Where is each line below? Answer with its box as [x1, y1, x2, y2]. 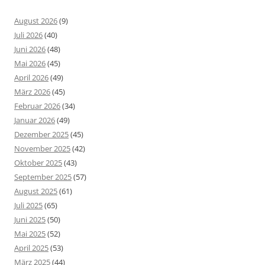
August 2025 [14, 186, 57, 197]
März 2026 [14, 86, 50, 98]
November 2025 [14, 143, 70, 154]
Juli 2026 [14, 30, 43, 41]
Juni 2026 [14, 44, 46, 55]
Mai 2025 [14, 228, 46, 240]
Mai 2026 [14, 58, 46, 69]
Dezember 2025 [14, 129, 69, 140]
